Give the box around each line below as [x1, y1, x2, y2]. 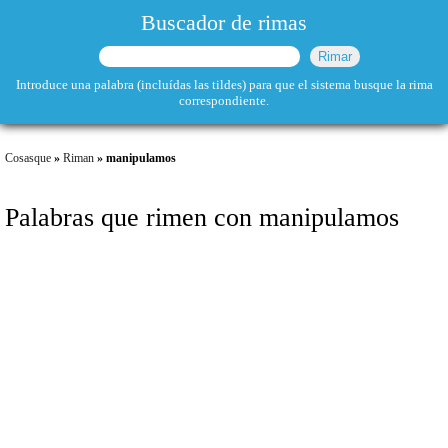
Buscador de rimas [141, 10, 307, 35]
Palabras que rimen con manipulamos [5, 202, 399, 232]
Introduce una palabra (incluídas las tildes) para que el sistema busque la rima [15, 77, 433, 92]
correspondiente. [179, 93, 269, 108]
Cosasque [5, 151, 51, 165]
